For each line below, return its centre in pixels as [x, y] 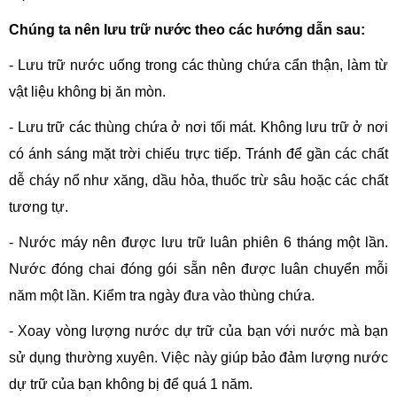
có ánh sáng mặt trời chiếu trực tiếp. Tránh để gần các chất [198, 154]
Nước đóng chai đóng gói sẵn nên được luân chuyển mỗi [198, 269]
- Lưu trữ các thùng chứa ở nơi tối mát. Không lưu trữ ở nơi [198, 127]
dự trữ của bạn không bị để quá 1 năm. [131, 384]
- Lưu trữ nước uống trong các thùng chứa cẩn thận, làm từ [198, 65]
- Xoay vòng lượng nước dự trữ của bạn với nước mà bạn [198, 331]
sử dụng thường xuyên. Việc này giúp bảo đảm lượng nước [198, 358]
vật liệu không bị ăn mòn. [87, 92]
